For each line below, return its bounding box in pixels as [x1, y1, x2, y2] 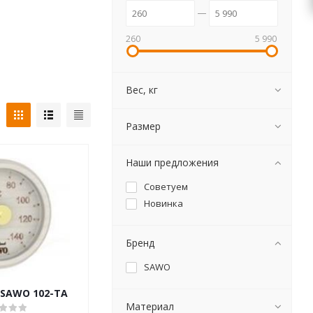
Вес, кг [126, 83, 158, 96]
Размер [126, 119, 161, 133]
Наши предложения [126, 156, 219, 169]
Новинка [144, 197, 183, 210]
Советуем [144, 180, 188, 193]
